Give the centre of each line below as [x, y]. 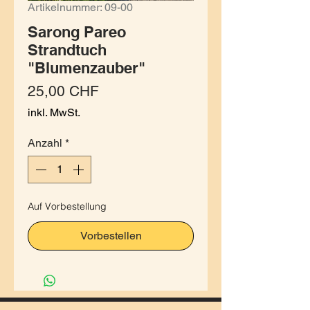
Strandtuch [67, 50]
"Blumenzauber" [86, 68]
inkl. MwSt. [54, 112]
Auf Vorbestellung [67, 206]
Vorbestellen [111, 236]
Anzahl [45, 143]
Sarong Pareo [77, 32]
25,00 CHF [63, 91]
